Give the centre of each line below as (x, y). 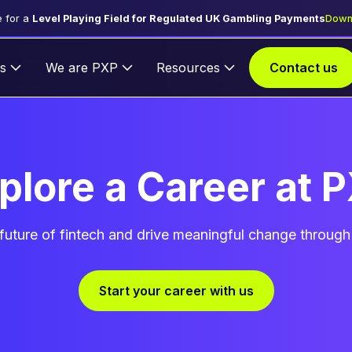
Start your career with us (176, 291)
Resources (189, 68)
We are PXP (81, 68)
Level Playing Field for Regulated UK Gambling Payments (178, 18)
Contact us (303, 68)
